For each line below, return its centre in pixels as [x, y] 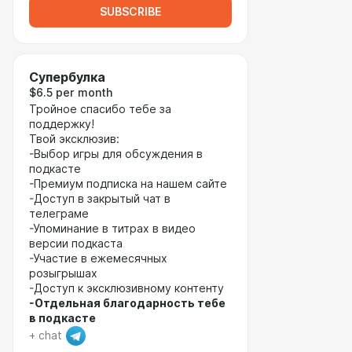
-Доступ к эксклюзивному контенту [126, 288]
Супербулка [67, 77]
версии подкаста [76, 244]
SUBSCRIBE [130, 12]
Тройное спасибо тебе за [100, 109]
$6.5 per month [71, 93]
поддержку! [63, 124]
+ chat [46, 335]
